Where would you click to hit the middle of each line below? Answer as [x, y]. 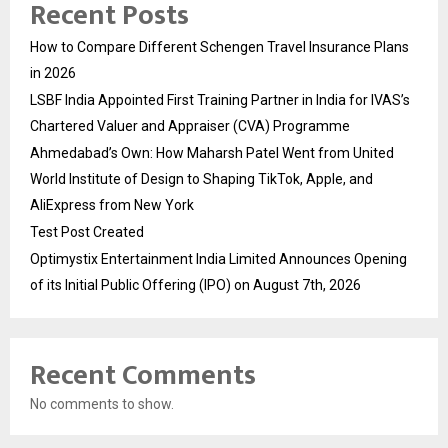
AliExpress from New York [112, 204]
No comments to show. [102, 403]
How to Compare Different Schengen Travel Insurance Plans [219, 46]
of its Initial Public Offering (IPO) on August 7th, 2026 [195, 284]
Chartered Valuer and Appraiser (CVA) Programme [190, 125]
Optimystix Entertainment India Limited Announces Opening [218, 258]
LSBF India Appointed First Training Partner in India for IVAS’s [220, 99]
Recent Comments [143, 375]
